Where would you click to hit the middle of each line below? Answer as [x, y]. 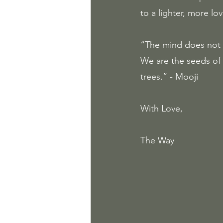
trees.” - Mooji [169, 77]
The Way [157, 140]
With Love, [163, 109]
